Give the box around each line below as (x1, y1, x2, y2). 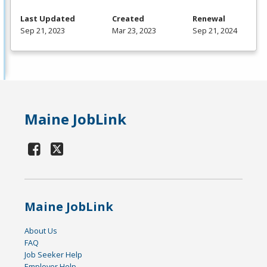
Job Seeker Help (24, 249, 83, 260)
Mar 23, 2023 (111, 24, 156, 36)
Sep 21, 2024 (193, 24, 237, 36)
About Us (24, 225, 58, 236)
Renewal (193, 13, 225, 24)
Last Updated (20, 13, 75, 24)
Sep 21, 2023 (20, 24, 65, 36)
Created (111, 13, 144, 24)
